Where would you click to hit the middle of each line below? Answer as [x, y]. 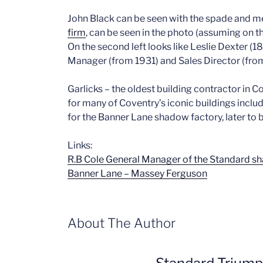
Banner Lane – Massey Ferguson [138, 174]
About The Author [122, 223]
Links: [80, 146]
